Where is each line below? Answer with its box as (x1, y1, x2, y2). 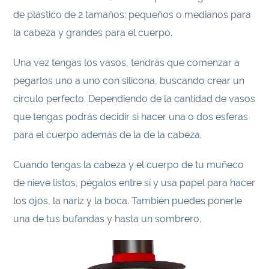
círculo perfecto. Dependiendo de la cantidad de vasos (13, 92, 256, 104)
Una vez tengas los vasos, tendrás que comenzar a (13, 56, 240, 68)
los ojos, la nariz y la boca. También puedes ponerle (13, 195, 243, 207)
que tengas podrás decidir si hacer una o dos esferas (13, 110, 249, 122)
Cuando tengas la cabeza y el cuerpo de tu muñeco (13, 159, 244, 171)
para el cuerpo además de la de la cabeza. (13, 128, 202, 141)
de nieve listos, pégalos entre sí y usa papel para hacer (13, 177, 256, 189)
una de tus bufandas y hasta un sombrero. (13, 213, 202, 225)
